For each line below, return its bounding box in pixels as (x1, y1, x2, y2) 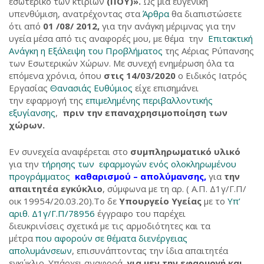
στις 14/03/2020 (104, 70, 176, 81)
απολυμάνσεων (9, 245, 72, 256)
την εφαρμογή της (9, 94, 85, 106)
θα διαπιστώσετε (169, 8, 242, 19)
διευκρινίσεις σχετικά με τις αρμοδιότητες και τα (9, 220, 210, 232)
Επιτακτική (208, 32, 253, 44)
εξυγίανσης (9, 107, 55, 118)
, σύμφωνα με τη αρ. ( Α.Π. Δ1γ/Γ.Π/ (103, 183, 246, 194)
